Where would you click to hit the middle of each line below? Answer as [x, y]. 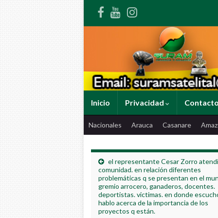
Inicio [100, 103]
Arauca [142, 125]
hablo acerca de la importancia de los [153, 203]
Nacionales [105, 125]
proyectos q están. [127, 211]
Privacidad [145, 103]
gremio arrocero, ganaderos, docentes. [157, 186]
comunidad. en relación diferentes [150, 170]
